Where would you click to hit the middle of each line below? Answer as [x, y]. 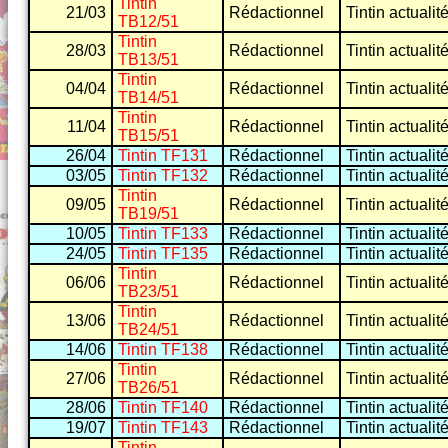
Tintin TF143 [163, 428]
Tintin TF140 [163, 408]
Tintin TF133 [163, 234]
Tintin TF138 [163, 350]
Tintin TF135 [163, 254]
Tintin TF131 [163, 156]
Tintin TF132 [163, 176]
